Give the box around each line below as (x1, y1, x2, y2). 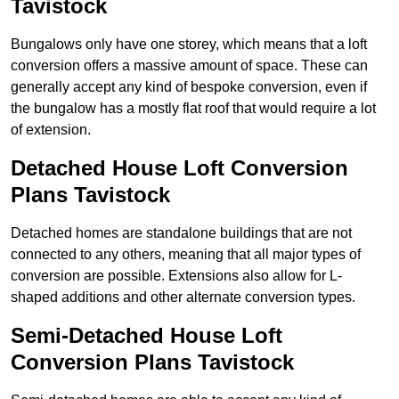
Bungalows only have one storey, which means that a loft (11, 37, 367, 53)
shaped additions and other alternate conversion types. (11, 289, 355, 305)
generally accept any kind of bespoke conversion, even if (11, 79, 367, 95)
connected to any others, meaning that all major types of (11, 247, 361, 263)
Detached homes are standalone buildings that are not (11, 225, 352, 241)
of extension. (11, 122, 91, 138)
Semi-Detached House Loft (11, 323, 282, 348)
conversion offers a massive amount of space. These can (11, 58, 368, 74)
